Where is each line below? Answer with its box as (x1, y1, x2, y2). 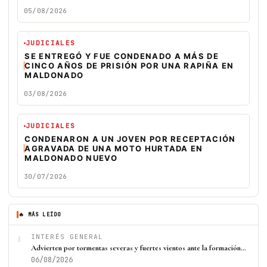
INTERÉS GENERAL (31, 232, 104, 241)
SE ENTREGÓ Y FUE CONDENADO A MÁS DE (24, 51, 219, 61)
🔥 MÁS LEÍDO (18, 211, 61, 218)
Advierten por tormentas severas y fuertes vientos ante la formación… (31, 243, 246, 253)
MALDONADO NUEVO (24, 153, 117, 163)
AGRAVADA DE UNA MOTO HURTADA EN (24, 144, 203, 153)
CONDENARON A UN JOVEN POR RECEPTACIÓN (24, 134, 236, 144)
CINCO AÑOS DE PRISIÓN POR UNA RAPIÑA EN (24, 61, 234, 70)
